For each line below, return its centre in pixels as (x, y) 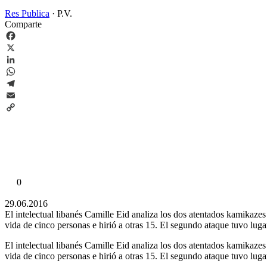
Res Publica (27, 13)
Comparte (23, 24)
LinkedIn (22, 71)
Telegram (22, 95)
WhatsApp (25, 83)
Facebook (23, 47)
